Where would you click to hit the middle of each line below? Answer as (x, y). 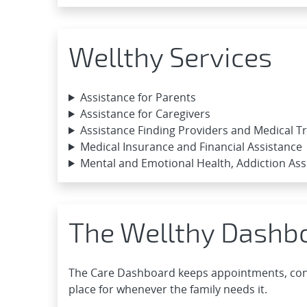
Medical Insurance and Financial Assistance (191, 146)
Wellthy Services (170, 56)
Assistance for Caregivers (145, 113)
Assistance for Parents (138, 97)
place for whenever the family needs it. (168, 289)
